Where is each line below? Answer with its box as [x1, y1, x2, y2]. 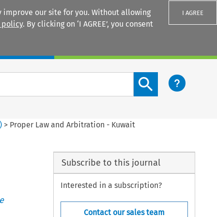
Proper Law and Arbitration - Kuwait [10, 120, 136, 129]
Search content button [133, 73, 213, 82]
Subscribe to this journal [61, 157, 160, 168]
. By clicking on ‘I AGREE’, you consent [23, 19, 153, 29]
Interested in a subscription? [61, 181, 162, 190]
